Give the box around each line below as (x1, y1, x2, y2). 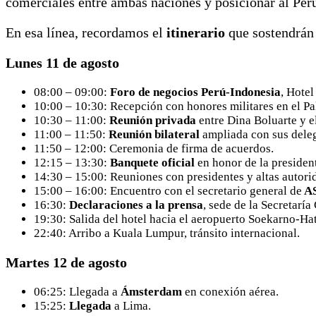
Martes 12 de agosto (6, 254, 127, 270)
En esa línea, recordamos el (6, 24, 166, 40)
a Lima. (111, 298, 151, 312)
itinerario (166, 24, 225, 40)
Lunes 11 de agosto (6, 54, 119, 71)
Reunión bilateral (109, 127, 200, 141)
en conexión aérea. (182, 284, 281, 298)
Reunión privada (109, 113, 196, 127)
